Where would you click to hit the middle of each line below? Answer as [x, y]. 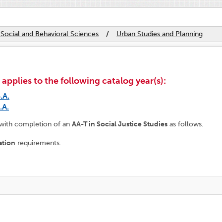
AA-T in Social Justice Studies [120, 124]
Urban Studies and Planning [160, 34]
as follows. [186, 124]
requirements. [38, 143]
